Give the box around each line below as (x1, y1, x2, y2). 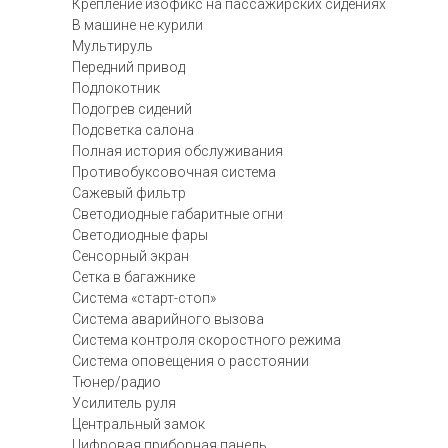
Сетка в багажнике (72, 269, 195, 285)
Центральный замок (72, 416, 205, 432)
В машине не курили (72, 17, 203, 33)
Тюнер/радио (72, 374, 161, 390)
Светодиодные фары (72, 227, 208, 243)
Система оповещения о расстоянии (72, 353, 309, 369)
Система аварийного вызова (72, 311, 264, 327)
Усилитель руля (72, 395, 176, 411)
